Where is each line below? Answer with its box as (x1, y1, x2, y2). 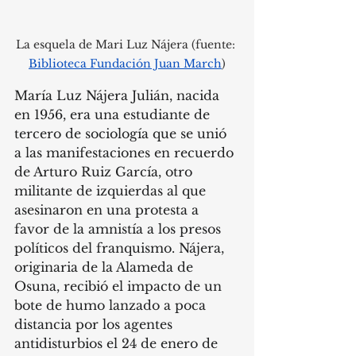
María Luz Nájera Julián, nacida (14, 87, 223, 103)
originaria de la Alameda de (14, 258, 197, 275)
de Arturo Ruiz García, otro (14, 163, 196, 180)
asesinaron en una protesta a (14, 201, 203, 218)
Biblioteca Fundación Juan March (29, 56, 222, 71)
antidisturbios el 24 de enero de (14, 335, 222, 351)
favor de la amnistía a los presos (14, 220, 225, 237)
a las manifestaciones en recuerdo (14, 144, 238, 161)
